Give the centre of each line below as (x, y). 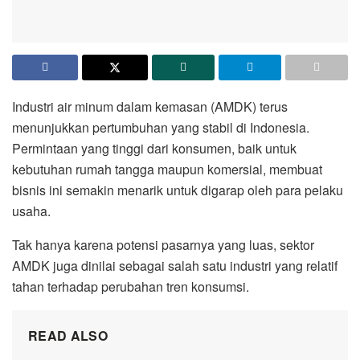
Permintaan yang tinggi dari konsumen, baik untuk (154, 148)
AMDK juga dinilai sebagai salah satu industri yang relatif (175, 265)
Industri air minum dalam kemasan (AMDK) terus (150, 106)
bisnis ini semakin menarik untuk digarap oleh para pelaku (178, 190)
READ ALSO (68, 335)
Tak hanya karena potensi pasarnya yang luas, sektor (163, 244)
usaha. (31, 211)
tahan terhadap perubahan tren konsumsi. (131, 286)
